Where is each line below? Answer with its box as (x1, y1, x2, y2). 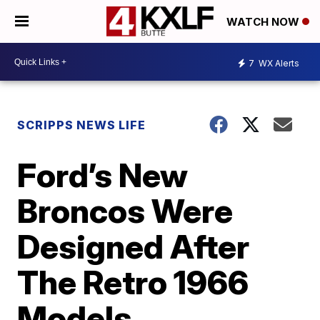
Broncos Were (17, 191, 234, 231)
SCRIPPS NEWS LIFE (17, 118, 146, 132)
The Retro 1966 (17, 262, 249, 302)
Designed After (17, 226, 250, 266)
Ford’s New (17, 155, 189, 195)
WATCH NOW (226, 15, 302, 29)
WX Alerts (256, 57, 299, 69)
